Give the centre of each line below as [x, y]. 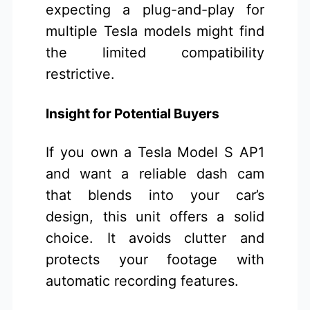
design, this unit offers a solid [155, 217]
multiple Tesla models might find [155, 31]
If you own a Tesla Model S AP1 [155, 153]
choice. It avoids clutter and [155, 238]
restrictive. [81, 74]
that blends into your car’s [155, 195]
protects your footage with [155, 260]
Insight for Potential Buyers [133, 113]
